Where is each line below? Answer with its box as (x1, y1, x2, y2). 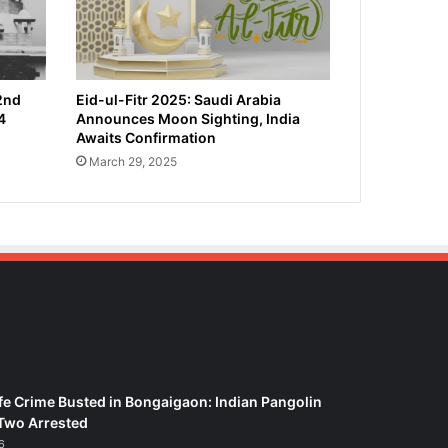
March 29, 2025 (88, 154, 177, 170)
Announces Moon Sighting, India (75, 110, 300, 128)
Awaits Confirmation (75, 129, 216, 147)
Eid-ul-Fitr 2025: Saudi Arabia (75, 91, 281, 109)
